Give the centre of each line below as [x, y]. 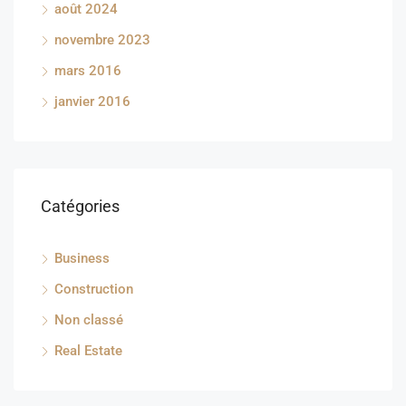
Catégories [80, 207]
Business [82, 259]
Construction [94, 290]
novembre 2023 [102, 40]
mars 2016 [88, 71]
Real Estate [88, 351]
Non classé [89, 320]
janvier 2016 [92, 102]
